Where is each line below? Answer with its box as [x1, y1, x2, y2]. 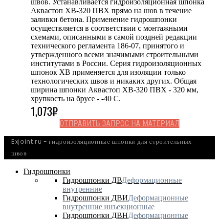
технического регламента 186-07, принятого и [31, 41, 184, 50]
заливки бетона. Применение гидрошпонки [31, 15, 177, 23]
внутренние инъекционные [63, 202, 154, 211]
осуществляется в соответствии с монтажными [31, 23, 188, 32]
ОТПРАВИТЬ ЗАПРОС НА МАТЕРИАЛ [59, 118, 179, 128]
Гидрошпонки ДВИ [63, 193, 128, 202]
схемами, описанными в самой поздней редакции [31, 32, 197, 41]
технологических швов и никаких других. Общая [31, 76, 197, 85]
